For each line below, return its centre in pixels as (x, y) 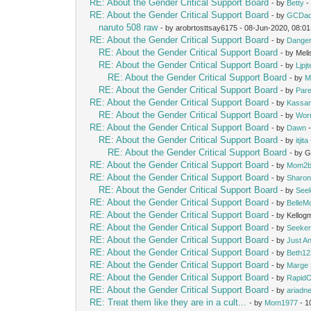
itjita (302, 140)
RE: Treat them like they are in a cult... (168, 302)
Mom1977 (281, 302)
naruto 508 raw (128, 27)
